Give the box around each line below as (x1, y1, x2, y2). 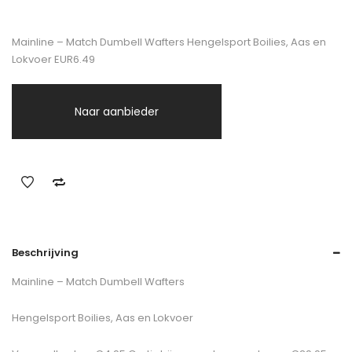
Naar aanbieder (75, 104, 159, 120)
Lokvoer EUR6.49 (12, 52, 95, 68)
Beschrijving (12, 245, 79, 261)
